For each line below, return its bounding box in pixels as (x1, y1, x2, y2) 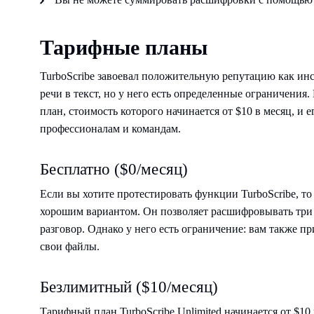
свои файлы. (40, 240, 100, 252)
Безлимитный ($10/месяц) (40, 278, 218, 296)
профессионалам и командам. (40, 122, 181, 135)
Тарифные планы (40, 35, 207, 59)
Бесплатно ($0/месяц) (40, 160, 188, 178)
